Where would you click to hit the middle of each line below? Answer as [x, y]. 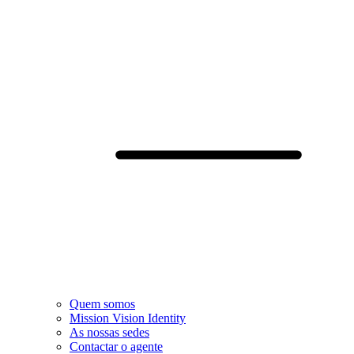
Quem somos [102, 304]
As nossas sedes [109, 333]
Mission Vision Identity [128, 318]
